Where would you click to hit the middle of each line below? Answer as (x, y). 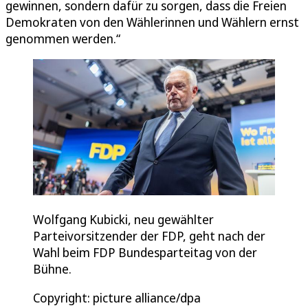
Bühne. (52, 268)
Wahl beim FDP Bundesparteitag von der (145, 252)
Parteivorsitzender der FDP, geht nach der (149, 235)
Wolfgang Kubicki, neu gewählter (123, 219)
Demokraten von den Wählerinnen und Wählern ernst (152, 22)
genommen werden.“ (63, 38)
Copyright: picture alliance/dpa (117, 297)
